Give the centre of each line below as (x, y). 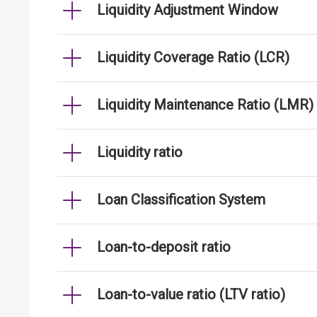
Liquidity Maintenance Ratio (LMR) (205, 105)
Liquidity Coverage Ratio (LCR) (193, 57)
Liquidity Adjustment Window (188, 10)
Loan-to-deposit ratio (164, 247)
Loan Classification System (181, 200)
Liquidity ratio (140, 152)
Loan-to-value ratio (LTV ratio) (191, 294)
